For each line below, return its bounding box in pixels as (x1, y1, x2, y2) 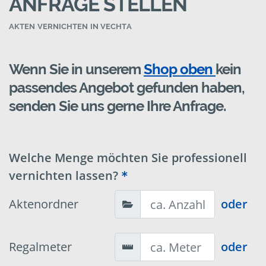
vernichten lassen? (9, 167, 118, 184)
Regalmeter (9, 239, 72, 255)
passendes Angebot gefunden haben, (9, 79, 245, 97)
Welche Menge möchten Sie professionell (9, 150, 247, 166)
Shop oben (144, 61, 216, 78)
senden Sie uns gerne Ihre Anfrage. (9, 97, 226, 115)
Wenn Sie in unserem (9, 61, 144, 78)
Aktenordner (9, 196, 78, 213)
